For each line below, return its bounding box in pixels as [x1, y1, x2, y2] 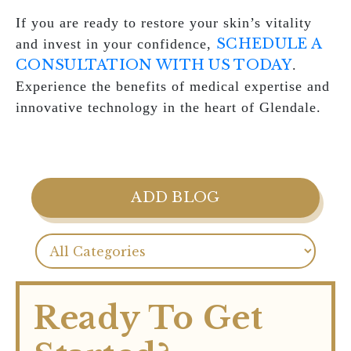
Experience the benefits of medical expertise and [16, 78, 330, 94]
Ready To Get [34, 299, 262, 338]
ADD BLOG [131, 189, 220, 206]
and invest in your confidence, [16, 36, 216, 52]
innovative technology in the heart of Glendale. [16, 100, 321, 115]
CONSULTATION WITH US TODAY [16, 56, 292, 74]
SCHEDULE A [216, 35, 322, 52]
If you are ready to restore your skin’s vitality [16, 15, 312, 31]
